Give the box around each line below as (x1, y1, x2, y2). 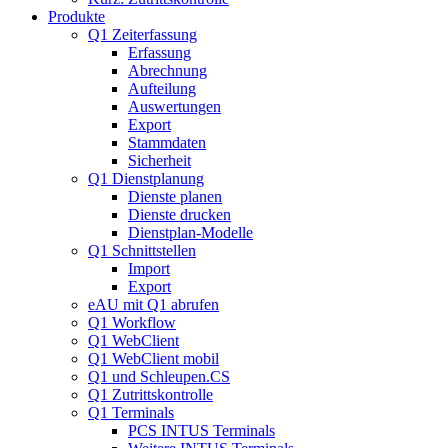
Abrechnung (128, 62, 207, 80)
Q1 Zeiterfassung (88, 26, 197, 44)
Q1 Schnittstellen (88, 242, 196, 260)
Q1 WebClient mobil (88, 350, 219, 368)
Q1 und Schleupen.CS (88, 368, 230, 386)
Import (128, 260, 170, 278)
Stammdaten (128, 134, 206, 152)
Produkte (48, 8, 105, 26)
